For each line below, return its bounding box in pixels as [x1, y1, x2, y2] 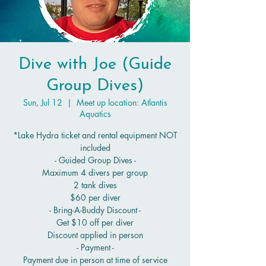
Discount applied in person [47, 229, 143, 240]
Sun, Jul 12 [23, 97, 62, 108]
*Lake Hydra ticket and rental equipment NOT [12, 129, 178, 141]
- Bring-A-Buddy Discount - [49, 204, 141, 216]
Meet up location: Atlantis [76, 97, 167, 108]
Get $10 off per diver [56, 217, 134, 228]
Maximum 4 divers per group [42, 167, 148, 178]
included [80, 142, 110, 153]
